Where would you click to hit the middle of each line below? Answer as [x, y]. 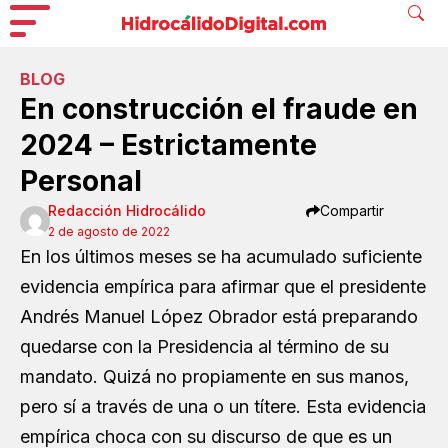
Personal [81, 181]
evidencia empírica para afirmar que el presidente [223, 286]
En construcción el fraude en [219, 109]
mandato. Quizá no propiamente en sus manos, [214, 376]
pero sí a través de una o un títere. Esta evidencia [223, 406]
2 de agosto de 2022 [109, 231]
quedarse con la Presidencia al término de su [204, 346]
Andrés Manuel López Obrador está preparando [219, 316]
